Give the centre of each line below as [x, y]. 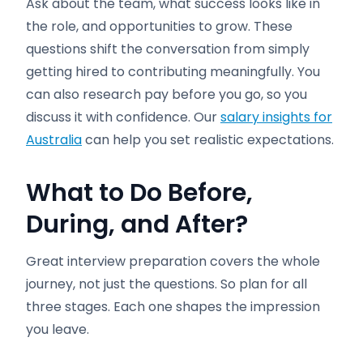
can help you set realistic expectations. [208, 140]
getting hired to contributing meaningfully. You [173, 72]
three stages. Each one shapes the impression [173, 307]
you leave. [58, 329]
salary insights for [276, 117]
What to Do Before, [139, 193]
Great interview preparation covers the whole [173, 261]
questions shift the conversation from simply [168, 49]
